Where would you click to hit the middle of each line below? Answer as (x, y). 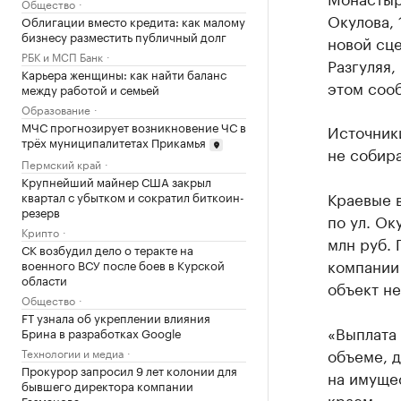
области (44, 279)
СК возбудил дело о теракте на (107, 248)
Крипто (40, 231)
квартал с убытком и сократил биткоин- (133, 196)
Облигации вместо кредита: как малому (133, 21)
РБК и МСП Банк (62, 56)
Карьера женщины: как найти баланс (124, 73)
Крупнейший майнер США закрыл (116, 180)
